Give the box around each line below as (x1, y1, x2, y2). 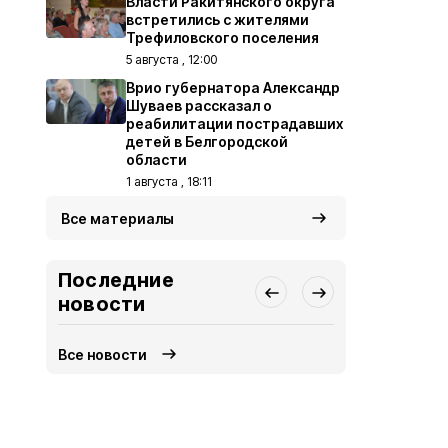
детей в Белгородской (126, 133, 288, 150)
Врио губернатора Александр (126, 79, 340, 96)
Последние (58, 268, 174, 292)
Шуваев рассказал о (126, 97, 272, 114)
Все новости (58, 345, 148, 363)
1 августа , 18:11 (126, 174, 212, 189)
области (126, 151, 187, 168)
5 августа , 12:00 (126, 52, 217, 67)
